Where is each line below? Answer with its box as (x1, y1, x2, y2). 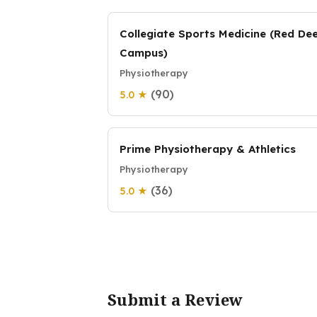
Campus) (120, 45, 168, 59)
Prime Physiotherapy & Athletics (120, 142, 296, 156)
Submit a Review (108, 288, 243, 310)
